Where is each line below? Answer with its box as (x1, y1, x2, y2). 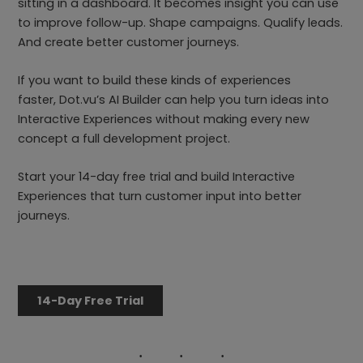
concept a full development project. (18, 130, 234, 147)
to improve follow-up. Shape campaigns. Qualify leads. (18, 14, 344, 31)
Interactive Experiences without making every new (18, 111, 310, 127)
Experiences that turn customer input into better (18, 188, 302, 205)
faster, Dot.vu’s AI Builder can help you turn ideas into (18, 92, 330, 108)
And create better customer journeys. (18, 33, 243, 50)
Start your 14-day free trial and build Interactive (18, 169, 296, 186)
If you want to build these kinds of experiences (18, 72, 292, 88)
